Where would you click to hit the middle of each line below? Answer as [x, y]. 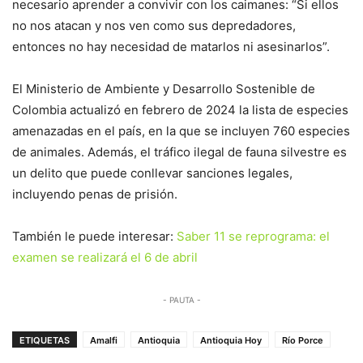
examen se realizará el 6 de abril [105, 257]
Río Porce [303, 340]
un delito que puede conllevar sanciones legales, [152, 173]
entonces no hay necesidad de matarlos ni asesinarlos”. [171, 46]
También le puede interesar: [94, 236]
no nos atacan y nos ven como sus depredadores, [154, 25]
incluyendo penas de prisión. [95, 194]
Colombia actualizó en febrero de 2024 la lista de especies [180, 109]
